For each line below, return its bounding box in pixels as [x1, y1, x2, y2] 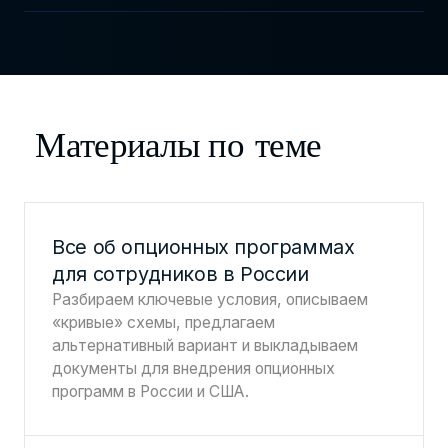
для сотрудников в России [52, 262, 309, 287]
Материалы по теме [35, 120, 322, 168]
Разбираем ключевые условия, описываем [52, 290, 369, 310]
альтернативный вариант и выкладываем [52, 336, 359, 356]
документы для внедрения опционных [52, 359, 336, 379]
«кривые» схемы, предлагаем [52, 313, 276, 333]
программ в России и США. [52, 382, 250, 402]
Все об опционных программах [52, 235, 355, 260]
